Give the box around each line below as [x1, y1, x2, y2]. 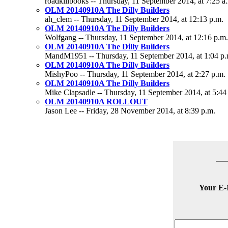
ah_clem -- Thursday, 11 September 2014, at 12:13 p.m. [45, 15, 223, 23]
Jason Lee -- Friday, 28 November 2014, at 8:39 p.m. [45, 106, 215, 115]
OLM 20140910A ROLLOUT [45, 97, 148, 106]
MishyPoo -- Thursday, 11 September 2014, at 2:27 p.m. [45, 70, 225, 78]
